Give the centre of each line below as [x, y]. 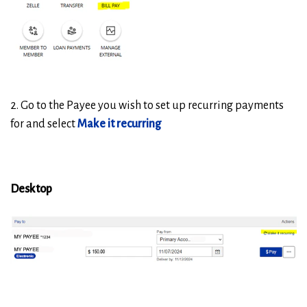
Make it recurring [119, 124]
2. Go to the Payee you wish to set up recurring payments [147, 105]
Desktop [31, 189]
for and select [44, 124]
